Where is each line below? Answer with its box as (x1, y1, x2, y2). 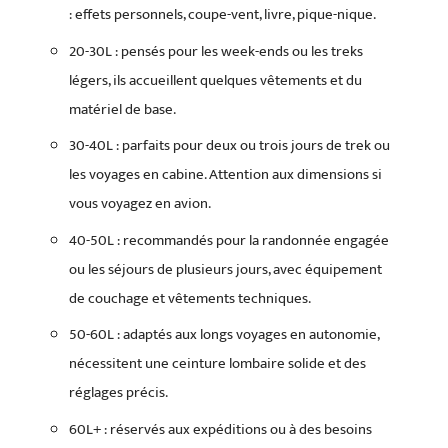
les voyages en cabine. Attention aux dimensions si (69, 162, 382, 187)
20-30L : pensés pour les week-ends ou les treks (69, 38, 363, 64)
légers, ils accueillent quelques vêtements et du (69, 67, 362, 93)
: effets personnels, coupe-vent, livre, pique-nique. (69, 2, 376, 27)
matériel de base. (69, 96, 176, 122)
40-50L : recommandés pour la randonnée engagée (69, 227, 389, 253)
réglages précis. (69, 380, 168, 405)
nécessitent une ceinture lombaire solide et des (69, 351, 366, 376)
